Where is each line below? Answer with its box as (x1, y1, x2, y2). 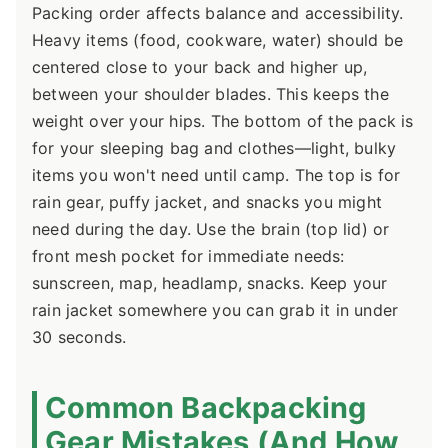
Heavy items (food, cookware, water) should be (32, 29, 404, 50)
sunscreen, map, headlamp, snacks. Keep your (32, 272, 388, 293)
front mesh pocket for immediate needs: (32, 245, 345, 266)
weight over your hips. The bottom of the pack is (32, 110, 414, 131)
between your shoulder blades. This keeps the (32, 83, 389, 104)
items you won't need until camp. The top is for (32, 164, 401, 185)
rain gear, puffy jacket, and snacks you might (32, 191, 383, 212)
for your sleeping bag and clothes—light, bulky (32, 137, 397, 158)
